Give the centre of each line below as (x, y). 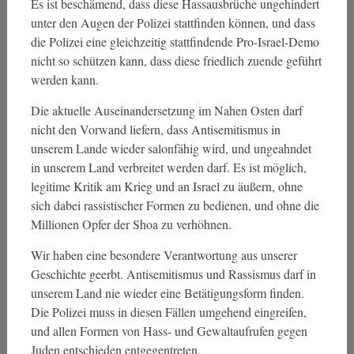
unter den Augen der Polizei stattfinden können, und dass (173, 23)
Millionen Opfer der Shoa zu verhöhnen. (131, 224)
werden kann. (64, 79)
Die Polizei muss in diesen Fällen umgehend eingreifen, (168, 312)
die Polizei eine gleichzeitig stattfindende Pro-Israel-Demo (175, 41)
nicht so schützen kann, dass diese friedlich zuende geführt (176, 60)
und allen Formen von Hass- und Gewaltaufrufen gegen (169, 331)
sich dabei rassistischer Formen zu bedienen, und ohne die (175, 205)
